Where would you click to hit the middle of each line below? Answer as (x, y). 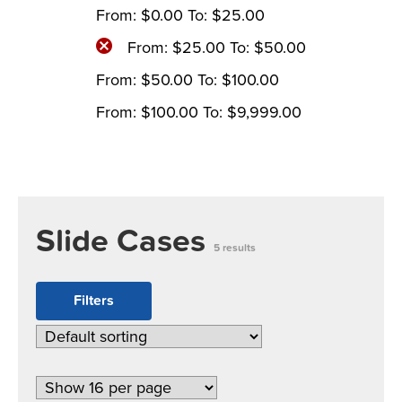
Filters (94, 301)
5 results (235, 248)
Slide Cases (125, 241)
